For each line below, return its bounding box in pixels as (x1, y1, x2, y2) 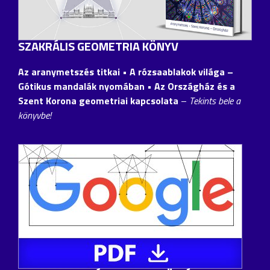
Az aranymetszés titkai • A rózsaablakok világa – (18, 64, 233, 79)
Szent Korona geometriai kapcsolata (18, 93, 178, 108)
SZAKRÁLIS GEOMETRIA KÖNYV (18, 36, 178, 55)
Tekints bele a (189, 93, 240, 108)
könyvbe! (18, 107, 51, 122)
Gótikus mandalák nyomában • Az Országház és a (18, 78, 235, 93)
